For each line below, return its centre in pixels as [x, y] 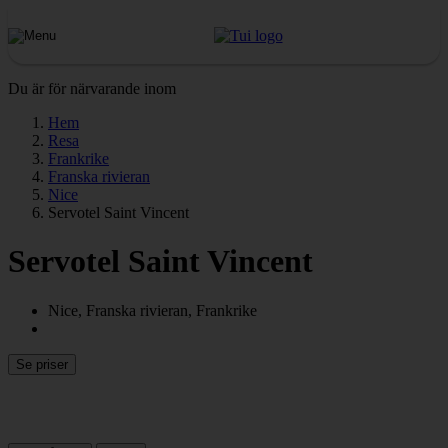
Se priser [42, 364]
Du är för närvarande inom [92, 88]
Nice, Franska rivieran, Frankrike [152, 310]
